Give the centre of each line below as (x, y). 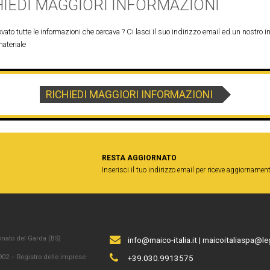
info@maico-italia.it (163, 240)
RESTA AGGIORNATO (139, 158)
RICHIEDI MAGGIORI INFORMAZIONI (129, 95)
